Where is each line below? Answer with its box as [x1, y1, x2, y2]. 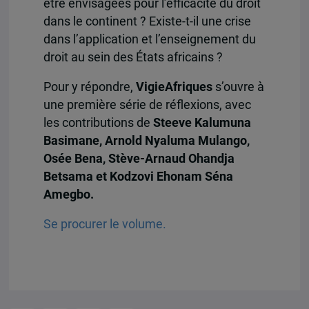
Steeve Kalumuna [152, 116, 251, 130]
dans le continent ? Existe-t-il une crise [43, 14, 251, 29]
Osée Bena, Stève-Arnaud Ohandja [43, 152, 235, 166]
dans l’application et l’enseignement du [43, 32, 256, 47]
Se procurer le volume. [43, 217, 166, 231]
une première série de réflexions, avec [43, 98, 251, 112]
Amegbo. [43, 188, 94, 202]
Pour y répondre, [43, 80, 136, 94]
